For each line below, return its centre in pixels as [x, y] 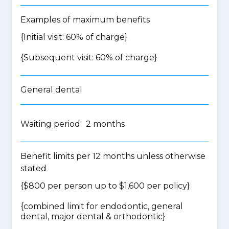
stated [33, 168]
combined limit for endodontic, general [103, 206]
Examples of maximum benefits [85, 20]
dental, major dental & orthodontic [91, 216]
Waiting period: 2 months [73, 124]
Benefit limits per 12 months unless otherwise [113, 156]
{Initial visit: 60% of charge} [74, 37]
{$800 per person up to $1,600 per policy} [105, 186]
